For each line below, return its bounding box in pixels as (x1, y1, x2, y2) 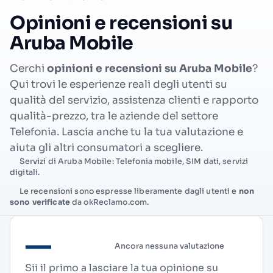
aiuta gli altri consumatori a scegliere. (10, 141, 203, 154)
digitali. (10, 168, 40, 177)
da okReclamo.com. (69, 197, 149, 207)
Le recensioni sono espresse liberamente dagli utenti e (17, 186, 239, 196)
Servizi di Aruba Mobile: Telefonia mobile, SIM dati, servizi (17, 157, 249, 166)
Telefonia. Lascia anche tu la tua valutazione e (10, 126, 243, 138)
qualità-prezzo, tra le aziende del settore (10, 110, 218, 122)
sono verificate (10, 197, 70, 207)
